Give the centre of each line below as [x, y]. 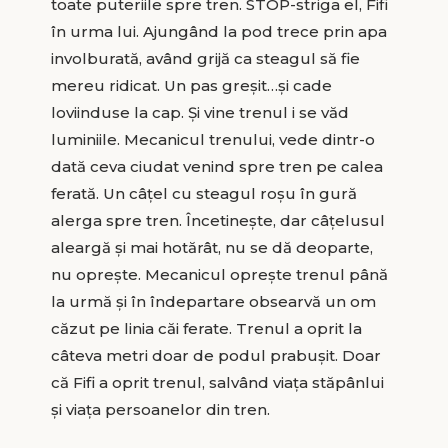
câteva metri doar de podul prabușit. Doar [215, 355]
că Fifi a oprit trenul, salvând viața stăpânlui [217, 382]
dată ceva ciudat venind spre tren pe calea [216, 166]
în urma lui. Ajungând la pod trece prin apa [218, 31]
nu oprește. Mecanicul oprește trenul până [219, 274]
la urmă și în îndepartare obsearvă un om [213, 301]
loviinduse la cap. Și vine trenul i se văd [199, 112]
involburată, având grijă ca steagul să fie [205, 58]
